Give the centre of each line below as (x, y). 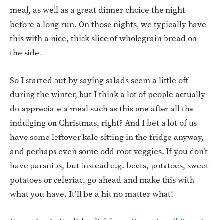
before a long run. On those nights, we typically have (108, 24)
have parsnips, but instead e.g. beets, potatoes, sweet (109, 166)
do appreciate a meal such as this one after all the (102, 109)
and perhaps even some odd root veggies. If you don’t (109, 152)
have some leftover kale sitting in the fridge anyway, (107, 137)
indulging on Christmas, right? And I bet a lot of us (103, 123)
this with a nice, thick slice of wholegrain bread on (103, 38)
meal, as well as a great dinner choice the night (97, 10)
